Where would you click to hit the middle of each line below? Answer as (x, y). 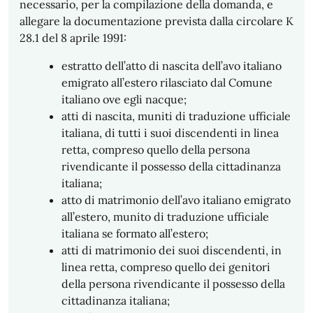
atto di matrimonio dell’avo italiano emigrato (176, 200)
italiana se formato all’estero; (135, 233)
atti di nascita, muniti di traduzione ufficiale (176, 116)
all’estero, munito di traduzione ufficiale (165, 217)
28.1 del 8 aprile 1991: (73, 38)
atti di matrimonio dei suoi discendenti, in (172, 250)
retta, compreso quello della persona (156, 150)
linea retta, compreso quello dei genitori (166, 267)
